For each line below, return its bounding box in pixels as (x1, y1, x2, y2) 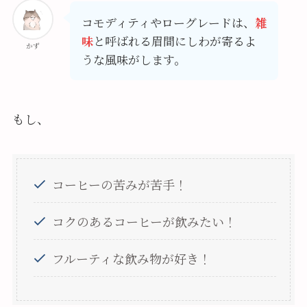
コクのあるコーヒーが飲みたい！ (52, 212, 237, 230)
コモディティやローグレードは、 (81, 13, 255, 31)
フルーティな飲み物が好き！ (52, 249, 212, 267)
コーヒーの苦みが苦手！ (52, 175, 188, 193)
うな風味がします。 (81, 50, 186, 68)
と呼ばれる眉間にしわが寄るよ (93, 32, 256, 49)
